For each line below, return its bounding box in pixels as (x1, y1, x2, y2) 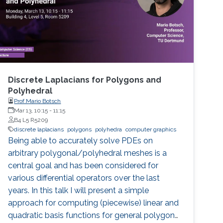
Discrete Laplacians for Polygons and (8, 75, 162, 85)
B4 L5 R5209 (14, 116, 48, 123)
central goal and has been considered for (8, 160, 159, 170)
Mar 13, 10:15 (14, 107, 48, 114)
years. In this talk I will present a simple (8, 185, 149, 195)
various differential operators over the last (8, 173, 160, 183)
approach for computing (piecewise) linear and (8, 198, 179, 208)
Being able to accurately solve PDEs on (8, 135, 153, 145)
